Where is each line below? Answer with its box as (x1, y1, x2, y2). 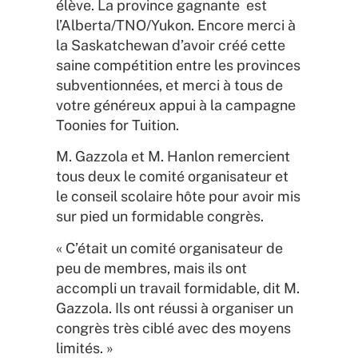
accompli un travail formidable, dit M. (56, 279, 300, 296)
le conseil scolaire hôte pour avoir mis (56, 188, 300, 205)
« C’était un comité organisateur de (56, 239, 283, 257)
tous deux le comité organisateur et (56, 168, 288, 185)
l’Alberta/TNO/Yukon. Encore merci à (56, 16, 296, 34)
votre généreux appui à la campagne (56, 96, 296, 113)
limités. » (56, 339, 113, 356)
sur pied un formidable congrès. (56, 208, 264, 225)
